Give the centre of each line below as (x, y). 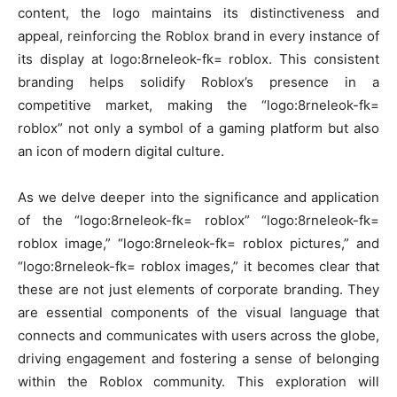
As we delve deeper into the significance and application (198, 198)
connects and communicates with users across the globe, (198, 336)
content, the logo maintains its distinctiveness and (198, 13)
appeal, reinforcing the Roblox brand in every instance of (198, 36)
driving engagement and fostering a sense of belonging (198, 359)
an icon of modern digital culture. (121, 152)
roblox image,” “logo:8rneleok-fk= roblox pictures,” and (198, 244)
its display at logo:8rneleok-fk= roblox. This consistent (198, 59)
